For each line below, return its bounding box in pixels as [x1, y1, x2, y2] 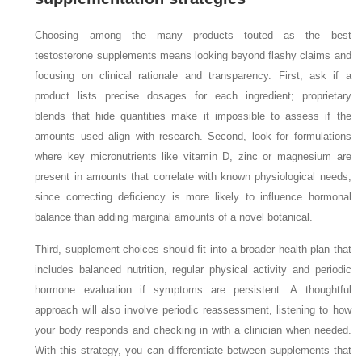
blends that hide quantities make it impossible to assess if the [35, 110, 351, 123]
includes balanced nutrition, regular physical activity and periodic [35, 263, 351, 276]
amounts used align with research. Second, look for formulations [35, 130, 351, 143]
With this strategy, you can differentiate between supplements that [35, 344, 351, 357]
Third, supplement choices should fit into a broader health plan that [35, 243, 351, 256]
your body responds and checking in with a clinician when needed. [35, 324, 351, 337]
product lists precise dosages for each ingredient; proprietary [35, 90, 351, 103]
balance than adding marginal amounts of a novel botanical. [35, 211, 317, 224]
